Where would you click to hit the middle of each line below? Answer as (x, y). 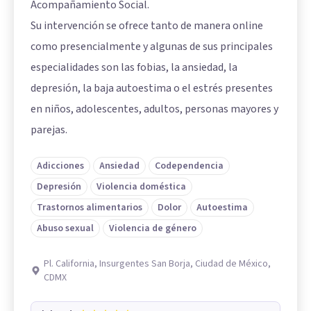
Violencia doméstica (141, 186)
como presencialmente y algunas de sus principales (152, 46)
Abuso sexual (65, 228)
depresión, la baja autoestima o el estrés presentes (152, 88)
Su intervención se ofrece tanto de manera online (147, 25)
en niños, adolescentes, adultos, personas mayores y (154, 109)
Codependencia (189, 166)
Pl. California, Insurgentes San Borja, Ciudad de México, (158, 263)
